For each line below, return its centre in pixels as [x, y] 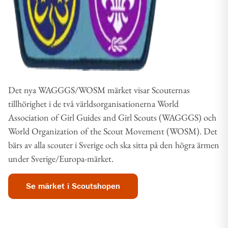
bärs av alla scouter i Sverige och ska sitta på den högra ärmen [114, 145]
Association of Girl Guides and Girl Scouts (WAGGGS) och [112, 117]
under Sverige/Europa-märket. [61, 159]
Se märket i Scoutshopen [73, 186]
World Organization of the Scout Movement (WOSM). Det [113, 131]
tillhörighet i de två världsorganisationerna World [93, 104]
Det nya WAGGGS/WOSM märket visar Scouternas [99, 90]
